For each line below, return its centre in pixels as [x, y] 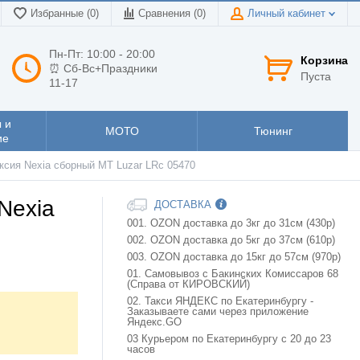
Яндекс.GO [154, 323]
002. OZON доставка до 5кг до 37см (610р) [231, 241]
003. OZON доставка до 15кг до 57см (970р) [234, 258]
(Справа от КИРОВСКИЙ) [188, 285]
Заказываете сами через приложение [218, 312]
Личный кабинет [288, 14]
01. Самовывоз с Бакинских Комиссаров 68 [233, 274]
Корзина [324, 60]
